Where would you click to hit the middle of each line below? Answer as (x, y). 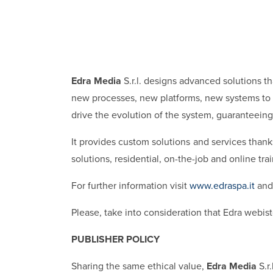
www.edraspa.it (222, 186)
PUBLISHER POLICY (115, 239)
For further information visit (130, 186)
